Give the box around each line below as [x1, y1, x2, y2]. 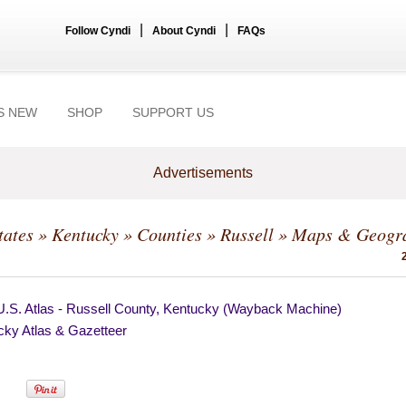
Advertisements [153, 165, 253, 180]
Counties [137, 222, 202, 246]
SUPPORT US [132, 105, 214, 120]
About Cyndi [152, 24, 216, 37]
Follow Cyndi [65, 24, 130, 37]
